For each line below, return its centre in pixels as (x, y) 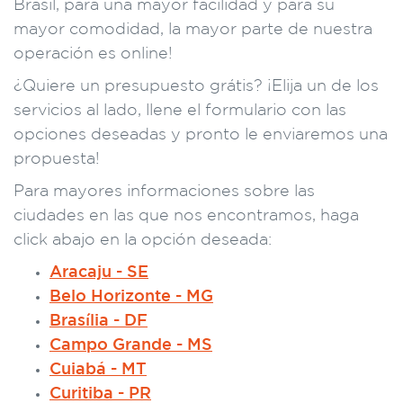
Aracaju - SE (99, 273)
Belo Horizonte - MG (131, 297)
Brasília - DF (99, 321)
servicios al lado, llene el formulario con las (180, 111)
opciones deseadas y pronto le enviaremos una (201, 135)
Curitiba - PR (100, 394)
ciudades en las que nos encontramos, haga (186, 216)
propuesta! (57, 159)
